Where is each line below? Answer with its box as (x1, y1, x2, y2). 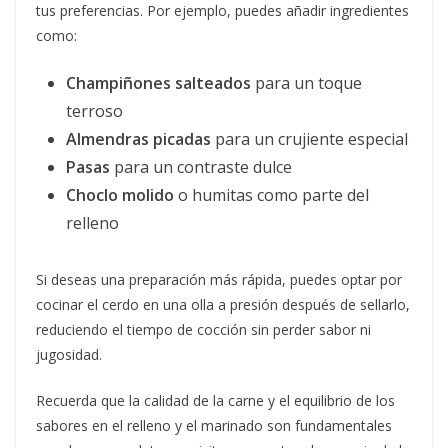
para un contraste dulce (110, 156, 292, 179)
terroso (66, 100, 123, 123)
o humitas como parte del (174, 184, 369, 207)
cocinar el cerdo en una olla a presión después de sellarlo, (36, 295, 410, 315)
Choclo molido (66, 184, 174, 207)
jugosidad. (36, 345, 102, 365)
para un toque (251, 72, 362, 95)
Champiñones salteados (66, 72, 251, 95)
